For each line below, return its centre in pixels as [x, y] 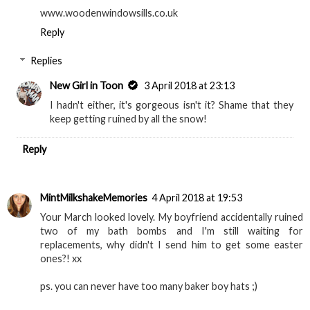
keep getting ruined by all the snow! [129, 119]
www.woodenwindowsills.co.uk [109, 12]
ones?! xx [61, 259]
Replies [47, 61]
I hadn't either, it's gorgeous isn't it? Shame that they [172, 105]
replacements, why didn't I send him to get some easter [172, 245]
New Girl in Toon [87, 86]
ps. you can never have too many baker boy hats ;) [149, 286]
